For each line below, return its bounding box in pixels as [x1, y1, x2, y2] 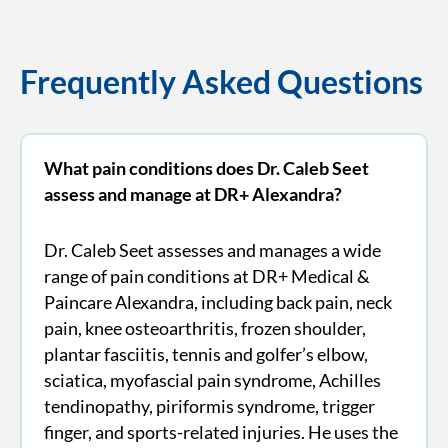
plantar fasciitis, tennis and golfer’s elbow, [43, 342, 368, 365]
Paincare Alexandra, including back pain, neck [43, 290, 392, 313]
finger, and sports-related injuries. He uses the [43, 420, 398, 443]
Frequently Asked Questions [20, 62, 423, 101]
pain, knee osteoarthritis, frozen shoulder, [43, 316, 366, 339]
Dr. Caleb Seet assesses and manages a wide [43, 238, 381, 261]
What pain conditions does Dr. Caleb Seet [43, 156, 369, 179]
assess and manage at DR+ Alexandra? [43, 182, 342, 205]
